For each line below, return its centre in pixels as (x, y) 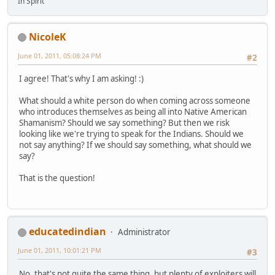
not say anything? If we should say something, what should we (135, 145)
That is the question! (57, 178)
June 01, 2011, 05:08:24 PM (60, 55)
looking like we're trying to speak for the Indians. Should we (131, 134)
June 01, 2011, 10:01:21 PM (60, 250)
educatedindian (68, 232)
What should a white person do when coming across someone (135, 101)
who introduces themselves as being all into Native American (133, 112)
